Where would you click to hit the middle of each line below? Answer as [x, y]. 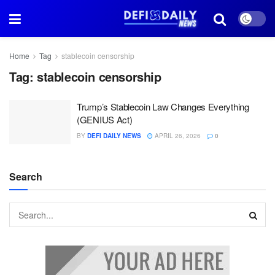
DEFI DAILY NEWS [114, 136]
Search [26, 176]
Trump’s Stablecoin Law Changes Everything [163, 107]
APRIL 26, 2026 [177, 136]
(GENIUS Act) [105, 119]
